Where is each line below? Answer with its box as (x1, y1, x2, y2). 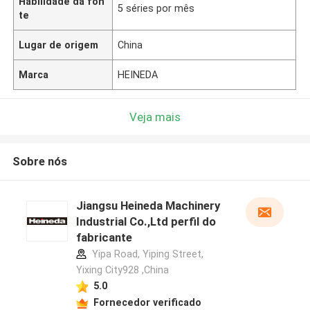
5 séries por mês (118, 2, 195, 14)
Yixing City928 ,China (75, 264, 169, 276)
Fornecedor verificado (93, 296, 201, 308)
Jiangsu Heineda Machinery (75, 199, 220, 213)
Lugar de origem (19, 39, 99, 51)
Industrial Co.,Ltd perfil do (75, 215, 216, 229)
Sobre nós (12, 154, 67, 169)
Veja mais (129, 109, 181, 124)
